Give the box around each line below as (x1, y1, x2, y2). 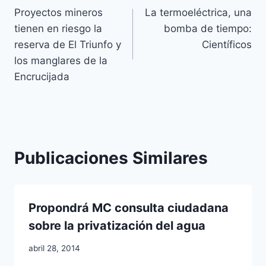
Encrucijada (14, 70, 69, 83)
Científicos (202, 38, 252, 50)
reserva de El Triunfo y (14, 38, 121, 50)
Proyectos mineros (14, 6, 103, 18)
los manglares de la (14, 54, 107, 66)
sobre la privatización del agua (28, 218, 205, 233)
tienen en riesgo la (14, 22, 102, 34)
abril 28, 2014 (28, 243, 80, 254)
